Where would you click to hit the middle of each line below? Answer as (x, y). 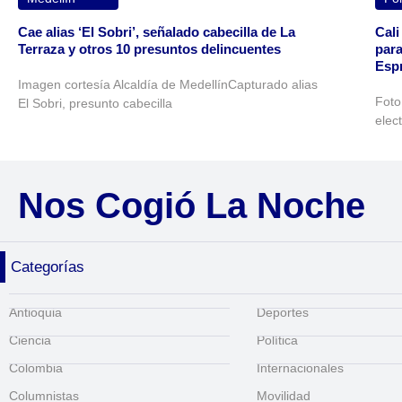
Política (278, 340)
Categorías (48, 267)
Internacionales (301, 367)
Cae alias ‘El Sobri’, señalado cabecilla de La (157, 31)
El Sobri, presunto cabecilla (95, 103)
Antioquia (35, 312)
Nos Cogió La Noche (192, 205)
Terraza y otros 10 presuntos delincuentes (149, 48)
